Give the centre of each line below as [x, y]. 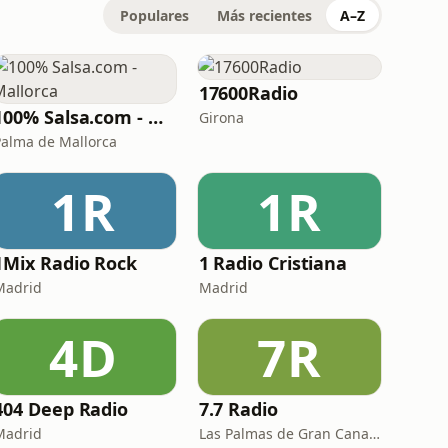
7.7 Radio [238, 409]
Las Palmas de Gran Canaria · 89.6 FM [374, 433]
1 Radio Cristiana [273, 263]
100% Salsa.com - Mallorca [155, 117]
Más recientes [264, 15]
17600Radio [248, 93]
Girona [221, 117]
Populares [154, 15]
